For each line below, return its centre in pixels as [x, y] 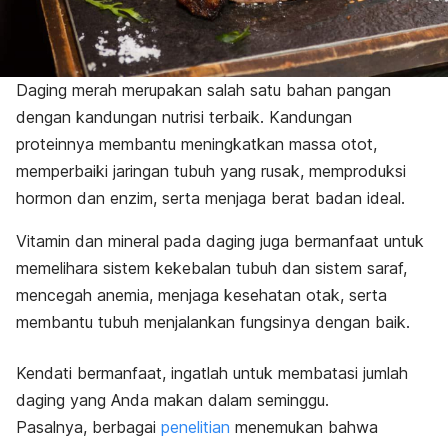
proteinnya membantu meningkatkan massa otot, [196, 144]
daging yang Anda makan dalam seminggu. [172, 400]
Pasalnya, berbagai [88, 427]
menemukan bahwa [304, 427]
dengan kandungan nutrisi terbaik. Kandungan [184, 117]
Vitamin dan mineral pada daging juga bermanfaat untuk [220, 241]
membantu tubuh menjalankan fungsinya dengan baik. [213, 322]
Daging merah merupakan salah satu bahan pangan [203, 90]
